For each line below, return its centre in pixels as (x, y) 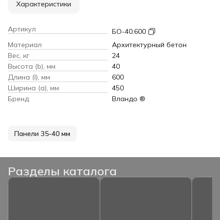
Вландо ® (129, 98)
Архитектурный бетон (149, 44)
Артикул (22, 29)
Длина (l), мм (29, 77)
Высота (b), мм (32, 66)
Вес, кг (19, 55)
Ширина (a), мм (33, 88)
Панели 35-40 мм (42, 133)
